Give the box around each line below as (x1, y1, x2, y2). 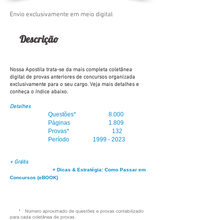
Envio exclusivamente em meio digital (10, 11, 112, 19)
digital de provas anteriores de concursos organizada (10, 74, 135, 81)
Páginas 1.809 (10, 119, 124, 126)
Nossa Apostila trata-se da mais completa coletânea (10, 67, 132, 73)
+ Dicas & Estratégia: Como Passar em (53, 167, 146, 172)
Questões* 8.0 (10, 111, 117, 118)
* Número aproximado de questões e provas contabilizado (10, 208, 143, 214)
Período (10, 136, 93, 143)
